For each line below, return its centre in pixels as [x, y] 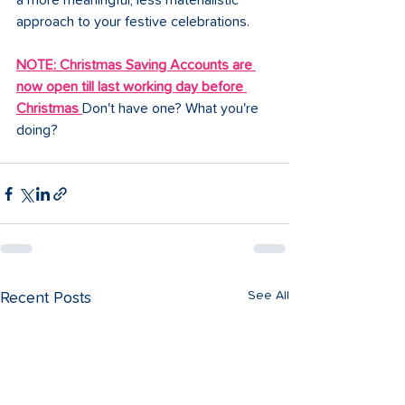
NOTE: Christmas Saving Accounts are [136, 66]
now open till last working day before [132, 87]
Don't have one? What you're [172, 109]
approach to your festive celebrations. [133, 22]
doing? [37, 131]
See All [268, 296]
